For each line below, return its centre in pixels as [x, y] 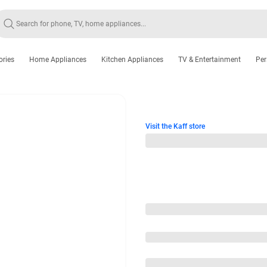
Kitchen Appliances [132, 60]
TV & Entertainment [209, 60]
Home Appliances [58, 60]
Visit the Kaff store [175, 126]
